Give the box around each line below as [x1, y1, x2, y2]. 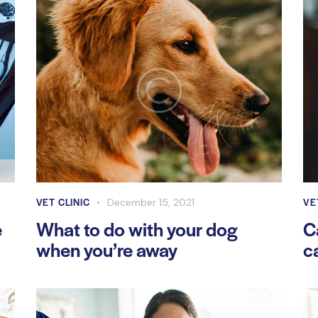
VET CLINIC [35, 194, 90, 209]
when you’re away [35, 235, 177, 263]
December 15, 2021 [107, 195, 195, 209]
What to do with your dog [35, 214, 238, 242]
